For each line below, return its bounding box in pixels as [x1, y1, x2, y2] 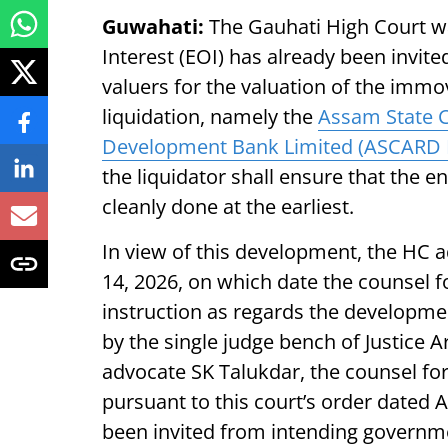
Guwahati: [102, 13, 209, 40]
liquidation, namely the [102, 103, 318, 130]
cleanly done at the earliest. [102, 193, 354, 220]
